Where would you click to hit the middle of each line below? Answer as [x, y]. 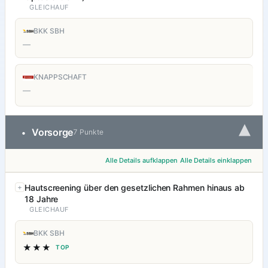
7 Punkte [88, 132]
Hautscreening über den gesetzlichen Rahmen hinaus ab [135, 188]
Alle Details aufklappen [141, 161]
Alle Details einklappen [216, 161]
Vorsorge [53, 133]
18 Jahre [42, 199]
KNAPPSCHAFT [60, 77]
